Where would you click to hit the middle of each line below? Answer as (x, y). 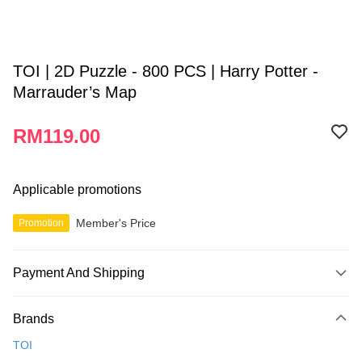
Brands (34, 319)
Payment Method (64, 299)
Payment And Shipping (79, 273)
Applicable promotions (77, 189)
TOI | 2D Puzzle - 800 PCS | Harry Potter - (166, 71)
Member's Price (116, 223)
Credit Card (42, 325)
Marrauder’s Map (75, 92)
